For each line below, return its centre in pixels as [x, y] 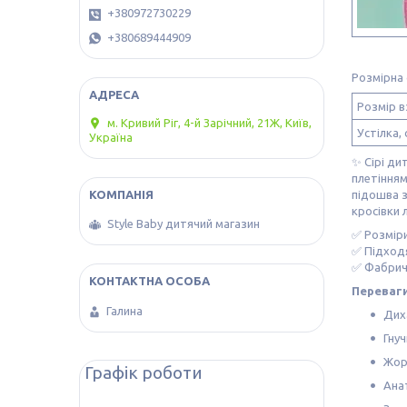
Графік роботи [144, 373]
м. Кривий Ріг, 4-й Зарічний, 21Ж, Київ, [209, 122]
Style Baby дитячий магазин [184, 224]
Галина [124, 311]
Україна [111, 137]
